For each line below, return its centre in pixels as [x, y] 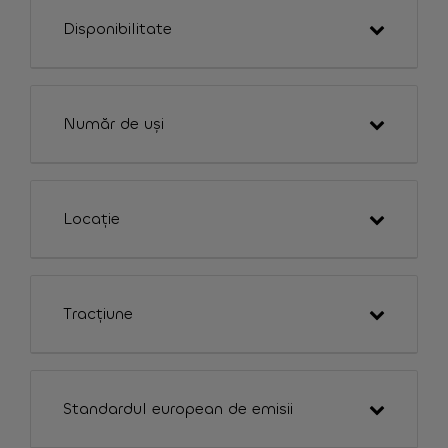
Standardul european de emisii [178, 408]
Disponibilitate [117, 28]
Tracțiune [98, 313]
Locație [91, 218]
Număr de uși [113, 123]
